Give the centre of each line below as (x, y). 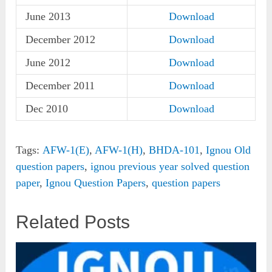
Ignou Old (229, 150)
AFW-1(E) (66, 150)
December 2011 (60, 86)
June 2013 (48, 17)
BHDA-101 (175, 150)
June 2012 (48, 63)
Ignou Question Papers (96, 183)
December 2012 (61, 40)
